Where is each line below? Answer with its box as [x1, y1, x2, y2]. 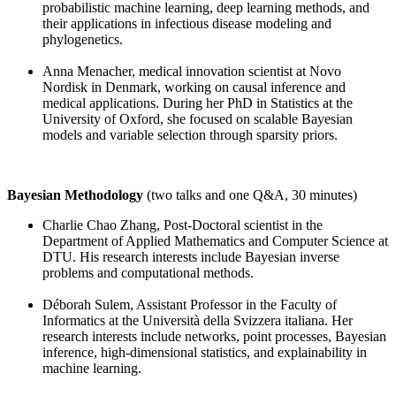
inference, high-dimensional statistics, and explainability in [42, 345, 367, 361]
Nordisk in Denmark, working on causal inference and [42, 80, 346, 95]
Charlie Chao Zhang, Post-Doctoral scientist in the [42, 217, 323, 233]
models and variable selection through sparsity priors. [42, 127, 338, 143]
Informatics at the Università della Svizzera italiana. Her [42, 313, 353, 329]
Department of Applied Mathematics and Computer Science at [42, 233, 388, 249]
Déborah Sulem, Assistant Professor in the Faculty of [42, 297, 337, 313]
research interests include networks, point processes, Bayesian [42, 329, 386, 345]
